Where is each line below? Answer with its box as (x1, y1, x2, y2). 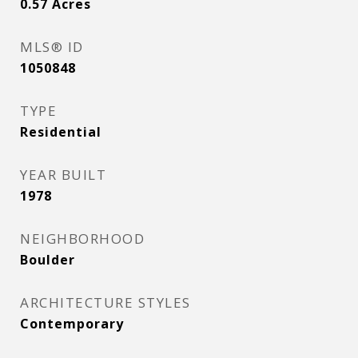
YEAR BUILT (20, 165, 106, 184)
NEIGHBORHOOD (20, 229, 145, 248)
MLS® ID (20, 38, 84, 56)
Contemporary (20, 315, 124, 332)
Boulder (20, 251, 75, 268)
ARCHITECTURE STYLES (20, 293, 191, 312)
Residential (20, 123, 101, 141)
